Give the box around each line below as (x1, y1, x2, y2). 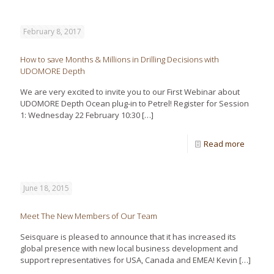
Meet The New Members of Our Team (20, 210, 157, 221)
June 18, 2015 (23, 183, 69, 193)
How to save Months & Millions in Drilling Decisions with (20, 54, 219, 65)
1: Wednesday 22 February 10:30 (20, 109, 140, 120)
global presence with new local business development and (20, 243, 238, 254)
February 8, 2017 (23, 26, 81, 37)
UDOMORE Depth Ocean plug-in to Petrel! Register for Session (20, 98, 249, 109)
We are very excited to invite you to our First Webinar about (20, 86, 240, 97)
